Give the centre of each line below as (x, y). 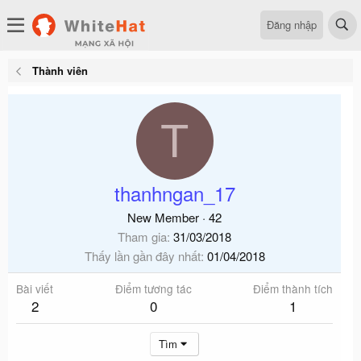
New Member (163, 217)
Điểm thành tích (293, 288)
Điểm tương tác (153, 288)
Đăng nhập (292, 24)
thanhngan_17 (174, 193)
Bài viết (35, 288)
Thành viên (60, 71)
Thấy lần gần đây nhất (142, 256)
